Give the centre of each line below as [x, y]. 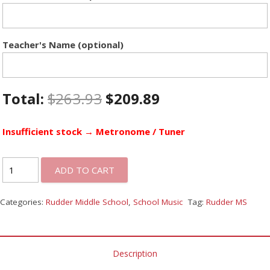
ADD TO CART [84, 170]
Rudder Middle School [87, 202]
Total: [25, 98]
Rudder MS [226, 202]
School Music [158, 202]
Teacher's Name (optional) [63, 45]
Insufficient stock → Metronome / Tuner [94, 131]
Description [135, 254]
